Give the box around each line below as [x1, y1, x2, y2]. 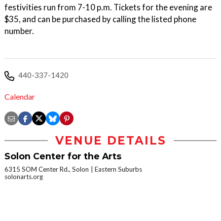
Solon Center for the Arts [4, 151, 121, 162]
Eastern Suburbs [95, 165, 142, 174]
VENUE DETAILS [55, 134, 166, 148]
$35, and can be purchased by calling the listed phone [4, 14, 196, 24]
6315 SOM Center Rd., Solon [4, 165, 89, 174]
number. [4, 26, 34, 36]
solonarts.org [4, 173, 43, 181]
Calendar [4, 92, 35, 102]
